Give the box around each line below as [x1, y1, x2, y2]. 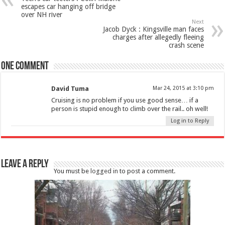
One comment [1, 61, 49, 73]
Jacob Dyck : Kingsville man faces [102, 25, 204, 34]
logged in [90, 167, 119, 175]
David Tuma [51, 85, 89, 93]
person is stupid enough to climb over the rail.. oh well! [51, 105, 208, 113]
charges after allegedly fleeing [112, 33, 204, 42]
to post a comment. [118, 167, 176, 175]
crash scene [168, 41, 204, 50]
